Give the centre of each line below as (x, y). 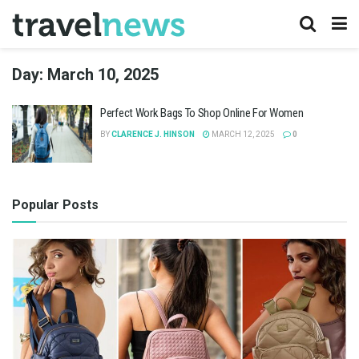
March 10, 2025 (103, 75)
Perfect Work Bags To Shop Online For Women (202, 113)
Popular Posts (55, 204)
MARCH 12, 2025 (242, 134)
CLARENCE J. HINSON (153, 134)
